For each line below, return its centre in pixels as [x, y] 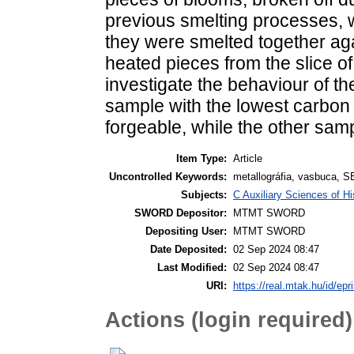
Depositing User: [186, 231]
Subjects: [204, 194]
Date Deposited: [188, 249]
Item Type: [201, 158]
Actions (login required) [229, 320]
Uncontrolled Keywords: [168, 176]
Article [248, 158]
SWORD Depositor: [181, 213]
